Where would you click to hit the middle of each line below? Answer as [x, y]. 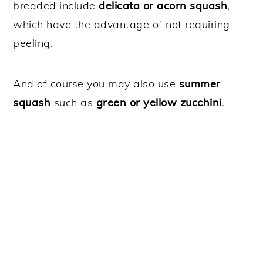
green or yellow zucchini [159, 102]
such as [73, 102]
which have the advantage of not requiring [122, 24]
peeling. [33, 43]
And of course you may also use [96, 83]
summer [200, 83]
